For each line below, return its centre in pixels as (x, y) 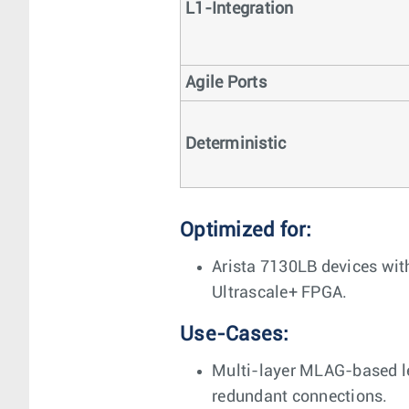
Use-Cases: (235, 335)
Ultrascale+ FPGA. (280, 293)
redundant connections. (300, 397)
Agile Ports (226, 83)
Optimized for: (246, 231)
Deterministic (236, 144)
